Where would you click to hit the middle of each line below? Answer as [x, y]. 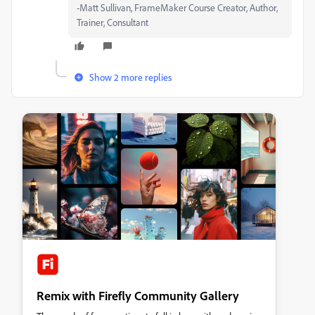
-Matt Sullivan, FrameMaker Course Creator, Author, [177, 7]
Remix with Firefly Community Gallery [138, 295]
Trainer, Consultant [112, 22]
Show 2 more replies [130, 77]
